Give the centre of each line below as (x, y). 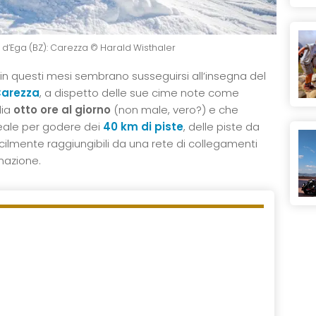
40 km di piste (143, 126)
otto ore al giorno (61, 109)
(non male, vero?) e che (175, 109)
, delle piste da (221, 126)
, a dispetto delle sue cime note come (139, 92)
